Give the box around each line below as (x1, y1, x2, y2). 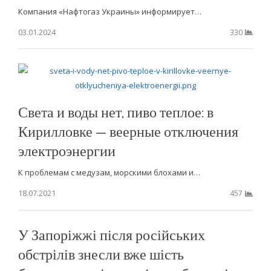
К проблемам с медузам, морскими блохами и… (18, 167, 200, 178)
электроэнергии (18, 141, 116, 160)
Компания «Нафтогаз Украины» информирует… (18, 5, 201, 17)
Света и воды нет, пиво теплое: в (18, 102, 214, 122)
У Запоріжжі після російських (18, 225, 205, 244)
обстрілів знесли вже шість (18, 244, 184, 264)
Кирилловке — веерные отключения (18, 122, 238, 141)
